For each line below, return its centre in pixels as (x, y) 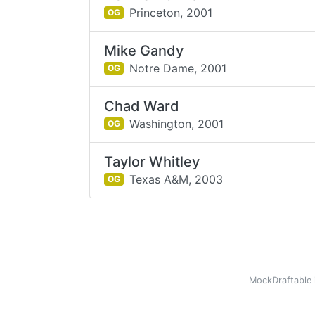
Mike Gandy (144, 51)
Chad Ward (142, 106)
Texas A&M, (160, 179)
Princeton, (156, 12)
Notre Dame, (163, 68)
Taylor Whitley (152, 162)
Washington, (161, 123)
